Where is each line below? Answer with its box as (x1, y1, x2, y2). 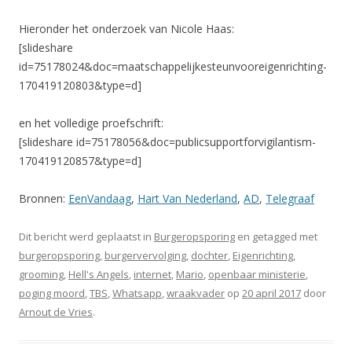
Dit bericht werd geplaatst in (19, 229, 154, 244)
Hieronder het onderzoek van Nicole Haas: (19, 20, 234, 36)
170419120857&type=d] (19, 152, 141, 168)
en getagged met (235, 229, 317, 244)
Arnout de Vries (19, 304, 93, 319)
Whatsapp (112, 285, 162, 300)
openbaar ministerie (208, 266, 306, 281)
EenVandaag (68, 190, 131, 206)
